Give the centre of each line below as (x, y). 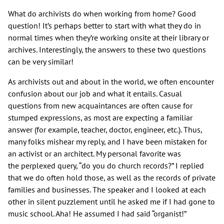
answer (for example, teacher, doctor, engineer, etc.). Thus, (105, 129)
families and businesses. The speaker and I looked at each (107, 189)
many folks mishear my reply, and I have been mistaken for (107, 141)
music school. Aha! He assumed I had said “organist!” (97, 213)
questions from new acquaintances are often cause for (100, 105)
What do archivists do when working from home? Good (102, 13)
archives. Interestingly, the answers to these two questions (107, 49)
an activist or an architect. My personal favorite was (94, 153)
